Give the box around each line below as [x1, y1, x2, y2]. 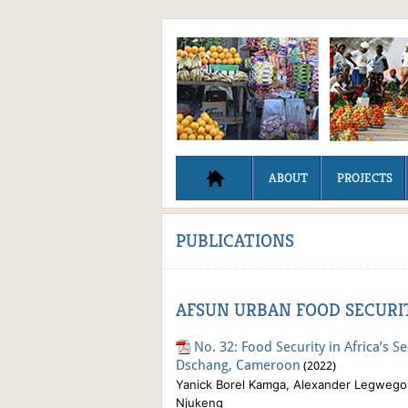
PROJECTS [337, 169, 393, 186]
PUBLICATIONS [176, 229, 294, 252]
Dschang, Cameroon [176, 357, 301, 372]
